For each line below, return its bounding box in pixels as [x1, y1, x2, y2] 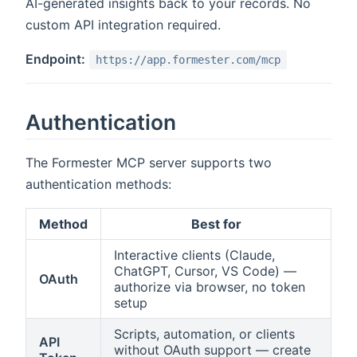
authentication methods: [25, 176, 171, 193]
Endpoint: [25, 50, 85, 67]
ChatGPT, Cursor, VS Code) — [114, 263, 296, 280]
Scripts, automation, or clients [114, 326, 295, 343]
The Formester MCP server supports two [25, 155, 272, 171]
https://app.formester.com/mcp [96, 53, 280, 66]
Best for [190, 216, 241, 233]
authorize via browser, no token [114, 279, 305, 296]
